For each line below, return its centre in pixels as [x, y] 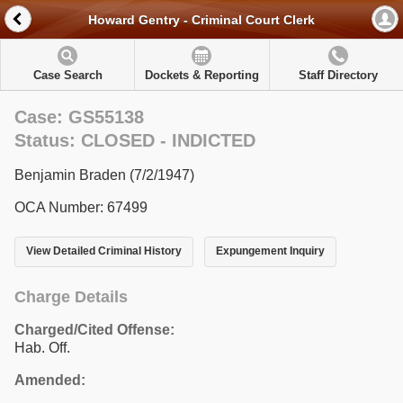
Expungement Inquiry [270, 251]
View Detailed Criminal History [104, 251]
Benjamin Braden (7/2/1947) [104, 175]
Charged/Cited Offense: [94, 329]
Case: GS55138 [79, 117]
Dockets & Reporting [201, 75]
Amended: [50, 380]
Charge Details [71, 296]
